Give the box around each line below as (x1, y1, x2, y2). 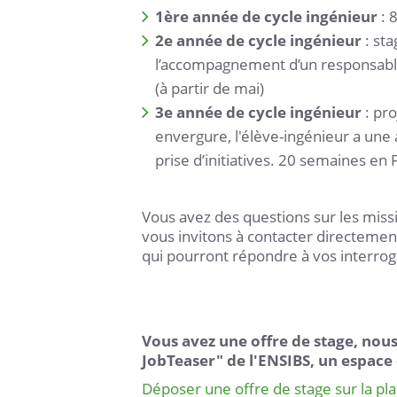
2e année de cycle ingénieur (155, 30, 365, 51)
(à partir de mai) (155, 78, 264, 98)
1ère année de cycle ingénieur (155, 6, 381, 27)
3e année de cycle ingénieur (155, 102, 365, 122)
